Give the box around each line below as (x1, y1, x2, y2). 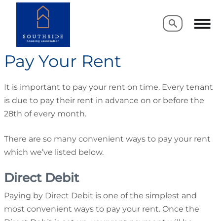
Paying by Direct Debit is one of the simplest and (4, 191, 197, 201)
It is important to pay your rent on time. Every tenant (4, 82, 213, 92)
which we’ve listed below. (4, 147, 104, 157)
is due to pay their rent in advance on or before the (4, 95, 204, 105)
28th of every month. (4, 109, 86, 118)
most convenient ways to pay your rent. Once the (4, 204, 199, 214)
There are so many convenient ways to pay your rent (4, 134, 211, 144)
